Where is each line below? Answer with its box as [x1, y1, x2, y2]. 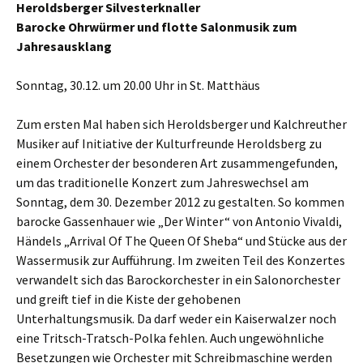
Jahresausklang [16, 38, 112, 54]
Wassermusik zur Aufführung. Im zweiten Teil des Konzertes [16, 252, 345, 268]
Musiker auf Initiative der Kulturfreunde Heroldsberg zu [16, 135, 322, 152]
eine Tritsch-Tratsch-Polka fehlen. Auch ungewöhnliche [16, 330, 324, 346]
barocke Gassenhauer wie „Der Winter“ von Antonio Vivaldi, [16, 213, 342, 229]
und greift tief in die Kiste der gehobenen [16, 291, 241, 307]
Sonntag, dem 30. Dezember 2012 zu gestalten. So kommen [16, 194, 344, 210]
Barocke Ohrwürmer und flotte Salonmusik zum [16, 19, 297, 35]
